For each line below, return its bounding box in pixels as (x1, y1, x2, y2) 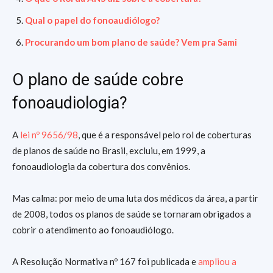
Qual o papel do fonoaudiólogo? (25, 15, 160, 26)
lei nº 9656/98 (20, 129, 78, 140)
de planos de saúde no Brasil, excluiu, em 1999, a (12, 145, 205, 156)
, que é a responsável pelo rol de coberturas (78, 129, 252, 140)
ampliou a (198, 256, 236, 267)
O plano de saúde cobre (12, 70, 183, 90)
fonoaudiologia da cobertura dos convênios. (12, 161, 190, 172)
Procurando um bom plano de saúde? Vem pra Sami (25, 37, 237, 48)
